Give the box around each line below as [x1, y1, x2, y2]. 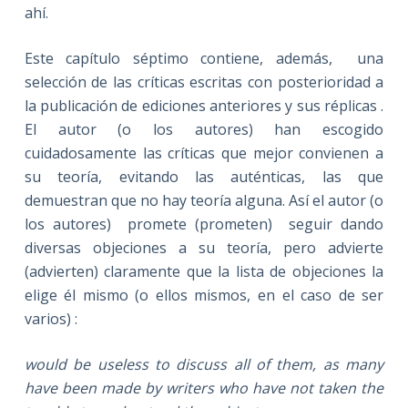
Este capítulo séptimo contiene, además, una [24, 47, 384, 68]
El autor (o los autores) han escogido [24, 118, 384, 139]
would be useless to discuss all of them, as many [24, 353, 384, 374]
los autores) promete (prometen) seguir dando [24, 213, 384, 234]
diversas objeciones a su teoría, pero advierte [24, 237, 384, 258]
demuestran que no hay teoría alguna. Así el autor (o [24, 189, 384, 210]
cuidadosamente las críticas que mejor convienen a [24, 142, 384, 163]
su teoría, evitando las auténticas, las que [24, 166, 384, 187]
